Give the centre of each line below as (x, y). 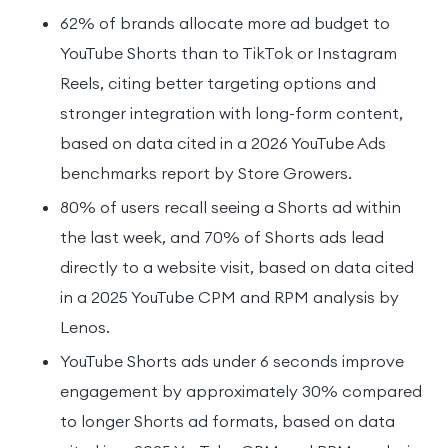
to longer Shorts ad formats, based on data (227, 420)
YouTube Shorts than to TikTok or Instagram (228, 52)
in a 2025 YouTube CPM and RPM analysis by (229, 296)
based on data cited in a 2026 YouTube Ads (223, 142)
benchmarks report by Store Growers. (206, 172)
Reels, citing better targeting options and (218, 82)
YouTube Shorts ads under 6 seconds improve (232, 360)
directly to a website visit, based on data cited (237, 266)
